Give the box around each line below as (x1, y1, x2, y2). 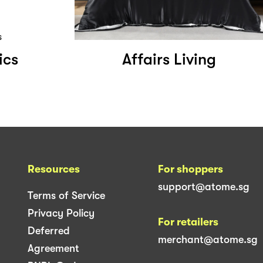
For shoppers (158, 163, 223, 175)
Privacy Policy (28, 207, 95, 219)
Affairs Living (122, 50, 216, 69)
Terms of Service (28, 189, 105, 201)
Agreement (28, 242, 79, 254)
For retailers (158, 215, 218, 228)
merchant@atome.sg (158, 233, 258, 245)
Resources (28, 163, 80, 175)
